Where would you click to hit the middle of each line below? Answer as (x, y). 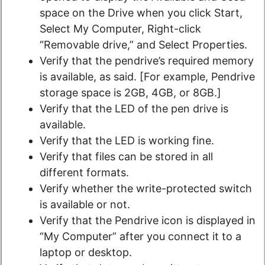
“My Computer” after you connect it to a (140, 237)
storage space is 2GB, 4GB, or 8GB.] (130, 93)
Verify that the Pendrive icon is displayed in (148, 221)
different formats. (84, 173)
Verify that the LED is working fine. (127, 141)
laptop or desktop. (86, 253)
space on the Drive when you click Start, (141, 13)
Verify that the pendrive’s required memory (147, 61)
